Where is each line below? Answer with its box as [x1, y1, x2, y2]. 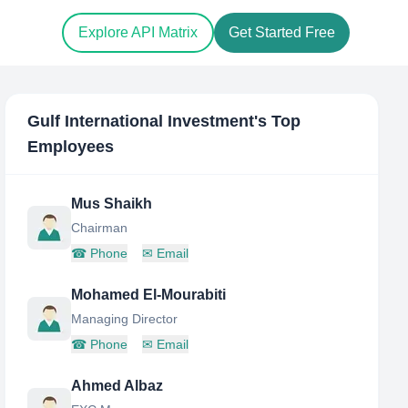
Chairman [71, 220, 128, 235]
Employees [27, 138, 115, 156]
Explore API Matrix [78, 25, 198, 41]
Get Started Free [229, 25, 335, 41]
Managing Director [71, 311, 178, 326]
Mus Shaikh [71, 196, 153, 211]
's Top [254, 112, 301, 130]
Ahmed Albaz [71, 378, 164, 393]
